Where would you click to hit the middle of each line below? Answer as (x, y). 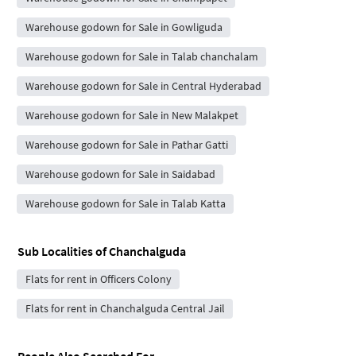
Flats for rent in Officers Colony (98, 279)
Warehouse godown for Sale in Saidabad (120, 174)
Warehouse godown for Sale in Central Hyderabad (143, 85)
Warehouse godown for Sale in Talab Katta (125, 203)
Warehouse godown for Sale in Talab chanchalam (141, 56)
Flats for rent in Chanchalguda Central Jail (125, 308)
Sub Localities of (63, 251)
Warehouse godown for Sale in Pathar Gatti (126, 144)
